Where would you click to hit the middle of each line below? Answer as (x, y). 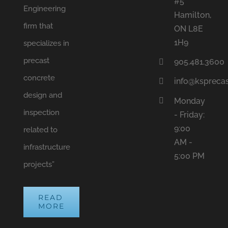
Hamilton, (192, 15)
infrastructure (47, 147)
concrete (39, 78)
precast (36, 61)
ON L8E (188, 29)
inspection (41, 113)
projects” (39, 165)
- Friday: (189, 115)
